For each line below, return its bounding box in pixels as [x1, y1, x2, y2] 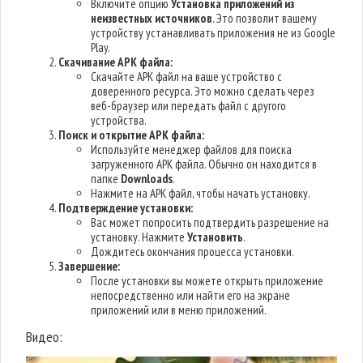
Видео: [26, 327, 63, 346]
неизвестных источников [91, 11, 213, 26]
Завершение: [58, 258, 121, 274]
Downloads [121, 171, 173, 186]
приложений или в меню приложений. [91, 302, 267, 318]
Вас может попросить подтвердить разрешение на [91, 215, 330, 230]
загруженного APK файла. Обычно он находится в [91, 156, 318, 172]
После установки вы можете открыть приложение [91, 273, 324, 288]
